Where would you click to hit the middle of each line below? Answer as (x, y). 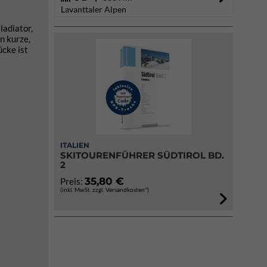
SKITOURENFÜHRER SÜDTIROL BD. (142, 155)
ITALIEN (75, 145)
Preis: (72, 181)
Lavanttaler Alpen (94, 9)
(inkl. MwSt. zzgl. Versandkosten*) (105, 190)
